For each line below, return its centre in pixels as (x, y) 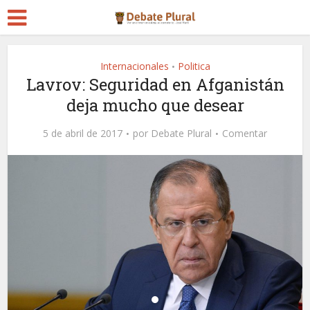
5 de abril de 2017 (83, 133)
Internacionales (134, 66)
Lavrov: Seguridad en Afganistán (155, 84)
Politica (194, 66)
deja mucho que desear (155, 105)
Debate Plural (181, 133)
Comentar (245, 133)
